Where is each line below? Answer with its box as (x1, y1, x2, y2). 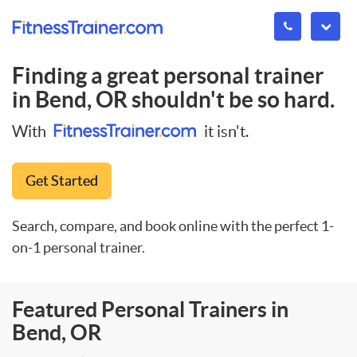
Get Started (25, 171, 98, 189)
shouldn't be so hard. (127, 87, 335, 112)
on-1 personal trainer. (12, 238, 145, 256)
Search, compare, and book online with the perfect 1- (12, 217, 334, 234)
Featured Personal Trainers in (12, 296, 288, 321)
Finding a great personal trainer (12, 63, 324, 88)
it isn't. (201, 122, 249, 140)
